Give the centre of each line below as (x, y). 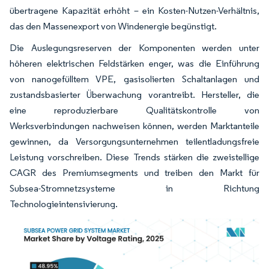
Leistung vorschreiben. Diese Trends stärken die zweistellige (134, 157)
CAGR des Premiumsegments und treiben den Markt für (134, 172)
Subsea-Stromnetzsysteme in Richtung (134, 188)
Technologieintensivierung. (64, 204)
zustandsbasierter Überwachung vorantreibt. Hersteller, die (134, 94)
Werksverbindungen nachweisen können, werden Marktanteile (134, 125)
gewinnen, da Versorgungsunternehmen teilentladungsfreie (134, 141)
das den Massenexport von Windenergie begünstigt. (113, 26)
